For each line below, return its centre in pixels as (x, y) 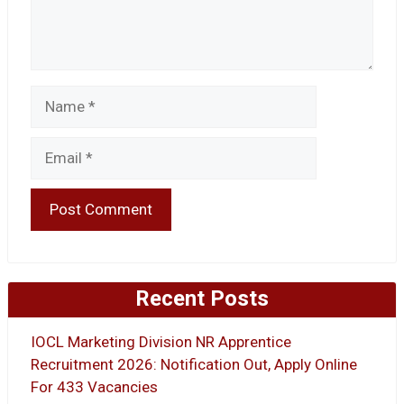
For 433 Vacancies (94, 386)
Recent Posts (202, 299)
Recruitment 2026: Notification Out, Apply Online (194, 364)
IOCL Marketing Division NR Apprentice (161, 341)
